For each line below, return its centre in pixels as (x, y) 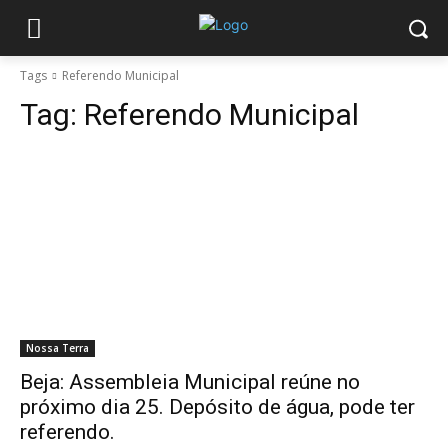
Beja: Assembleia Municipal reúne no (190, 382)
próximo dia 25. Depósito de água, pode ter (217, 407)
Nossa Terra (57, 348)
